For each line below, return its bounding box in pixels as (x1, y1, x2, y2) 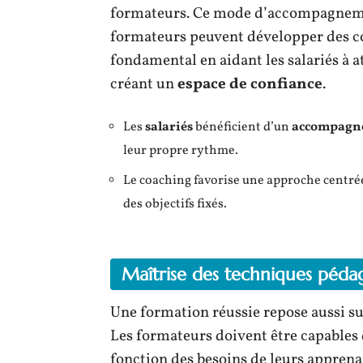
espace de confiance (177, 74, 322, 95)
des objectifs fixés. (123, 195, 227, 213)
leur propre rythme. (123, 142, 238, 160)
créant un (110, 74, 177, 95)
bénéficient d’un (193, 118, 292, 136)
